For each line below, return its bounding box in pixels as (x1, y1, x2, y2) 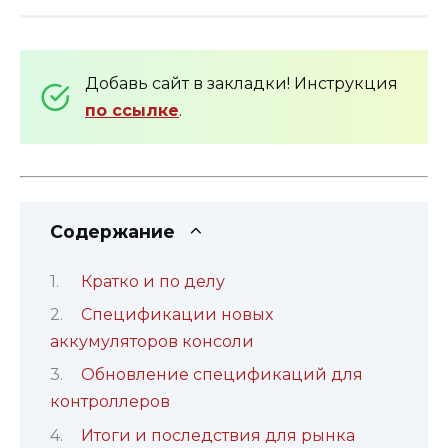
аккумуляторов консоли (50, 331, 254, 351)
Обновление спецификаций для (80, 365, 363, 385)
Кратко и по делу (80, 271, 225, 291)
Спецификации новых (80, 304, 273, 324)
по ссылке (85, 101, 179, 121)
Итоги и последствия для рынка (80, 425, 355, 445)
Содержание (50, 221, 175, 243)
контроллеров (50, 392, 170, 412)
